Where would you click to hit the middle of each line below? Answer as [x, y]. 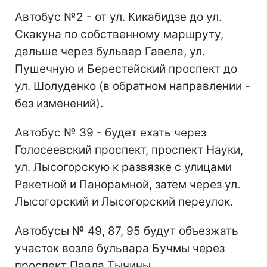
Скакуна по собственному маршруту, [119, 35]
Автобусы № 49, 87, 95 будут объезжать [127, 231]
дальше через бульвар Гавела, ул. [110, 52]
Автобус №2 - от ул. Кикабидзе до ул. [118, 17]
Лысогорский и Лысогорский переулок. [124, 202]
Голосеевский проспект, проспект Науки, [129, 150]
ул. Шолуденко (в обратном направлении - [133, 86]
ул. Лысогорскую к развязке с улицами [123, 167]
